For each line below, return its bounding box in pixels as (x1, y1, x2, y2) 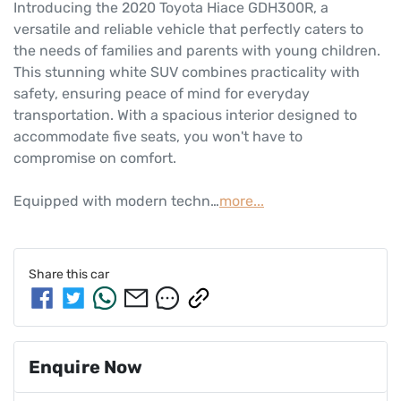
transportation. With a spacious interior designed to (13, 107, 357, 124)
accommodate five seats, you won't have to (13, 128, 303, 146)
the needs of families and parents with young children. (13, 42, 380, 60)
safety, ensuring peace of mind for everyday (13, 85, 310, 103)
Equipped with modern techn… (13, 192, 219, 210)
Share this (29, 267, 90, 283)
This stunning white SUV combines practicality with (13, 64, 360, 81)
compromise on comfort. (13, 149, 180, 167)
